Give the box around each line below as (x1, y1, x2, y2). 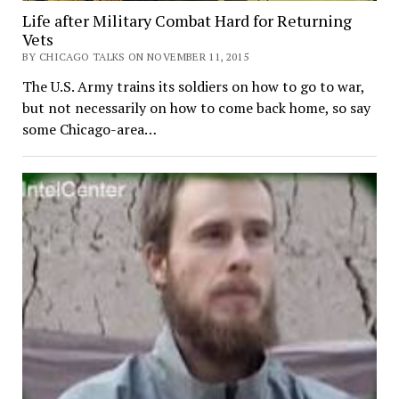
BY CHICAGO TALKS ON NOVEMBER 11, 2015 (21, 50, 249, 64)
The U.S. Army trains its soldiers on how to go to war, (21, 77, 364, 97)
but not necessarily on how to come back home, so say (21, 98, 370, 118)
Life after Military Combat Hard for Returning (21, 10, 352, 32)
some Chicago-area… (21, 119, 157, 140)
